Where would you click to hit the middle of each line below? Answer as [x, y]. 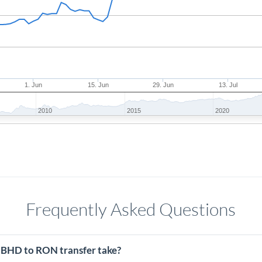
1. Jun [34, 85]
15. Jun [99, 85]
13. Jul [228, 85]
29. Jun [163, 85]
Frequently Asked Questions [131, 209]
